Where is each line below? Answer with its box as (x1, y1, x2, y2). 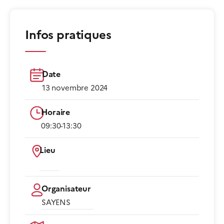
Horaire (41, 106, 70, 118)
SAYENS (41, 196, 70, 208)
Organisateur (41, 182, 91, 194)
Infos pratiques (25, 26, 111, 44)
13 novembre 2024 (41, 82, 108, 93)
